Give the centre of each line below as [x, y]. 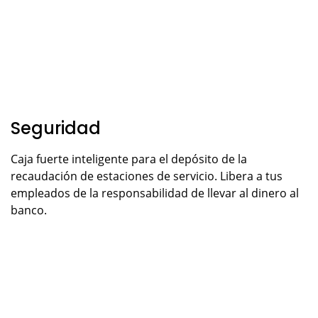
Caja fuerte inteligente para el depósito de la [129, 159]
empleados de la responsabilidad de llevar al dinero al [155, 193]
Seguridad [56, 128]
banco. [29, 210]
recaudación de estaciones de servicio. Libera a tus [147, 176]
